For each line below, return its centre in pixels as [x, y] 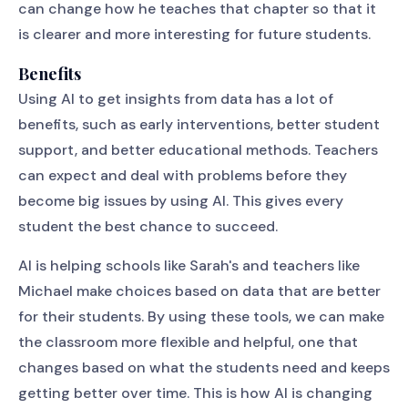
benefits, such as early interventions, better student [199, 124]
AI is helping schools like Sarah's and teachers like [189, 265]
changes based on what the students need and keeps [204, 367]
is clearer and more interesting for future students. [194, 34]
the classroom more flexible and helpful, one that [188, 342]
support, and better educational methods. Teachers [198, 150]
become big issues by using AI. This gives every [181, 201]
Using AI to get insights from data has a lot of [176, 99]
